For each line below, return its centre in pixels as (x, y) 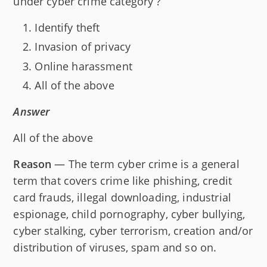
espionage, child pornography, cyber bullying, (129, 214)
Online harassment (83, 66)
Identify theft (67, 27)
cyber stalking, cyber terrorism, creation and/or (133, 231)
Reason (32, 164)
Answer (32, 112)
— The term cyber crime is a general (145, 164)
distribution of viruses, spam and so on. (115, 248)
